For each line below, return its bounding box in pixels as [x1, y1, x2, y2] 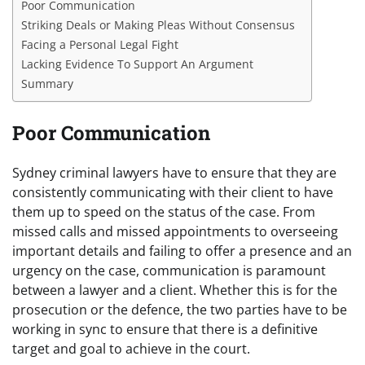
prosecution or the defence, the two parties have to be [12, 301, 347, 319]
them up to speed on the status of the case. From [12, 203, 315, 222]
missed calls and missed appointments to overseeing [12, 222, 338, 241]
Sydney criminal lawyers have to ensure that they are [12, 164, 336, 182]
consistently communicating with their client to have [12, 183, 333, 202]
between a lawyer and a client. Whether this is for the [12, 281, 337, 300]
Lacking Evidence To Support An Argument [21, 55, 253, 72]
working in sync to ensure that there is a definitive [12, 320, 318, 339]
